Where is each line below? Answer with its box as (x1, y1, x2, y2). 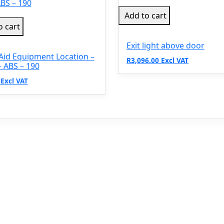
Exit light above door (126, 39, 204, 51)
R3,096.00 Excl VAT (126, 55, 188, 65)
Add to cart (124, 9, 166, 21)
